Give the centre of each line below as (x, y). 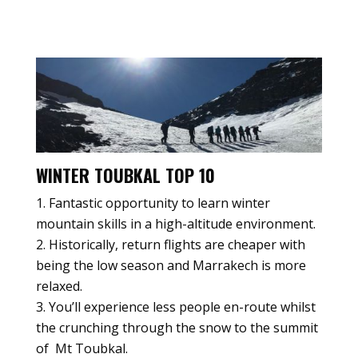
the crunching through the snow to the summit (177, 328)
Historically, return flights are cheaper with (177, 245)
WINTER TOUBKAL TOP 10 (125, 175)
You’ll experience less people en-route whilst (182, 307)
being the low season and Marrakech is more (171, 266)
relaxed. (59, 286)
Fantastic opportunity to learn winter (159, 203)
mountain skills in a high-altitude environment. (175, 224)
